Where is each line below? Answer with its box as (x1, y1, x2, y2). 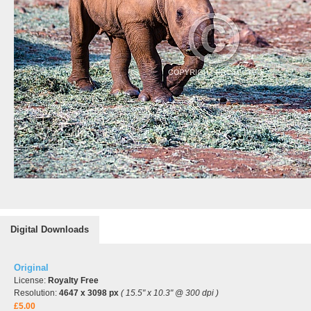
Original (14, 262, 49, 273)
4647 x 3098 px (59, 288, 119, 298)
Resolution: (14, 288, 59, 298)
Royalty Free (48, 276, 99, 285)
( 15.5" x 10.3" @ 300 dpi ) (121, 288, 219, 298)
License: (14, 276, 48, 285)
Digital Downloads (10, 224, 89, 235)
